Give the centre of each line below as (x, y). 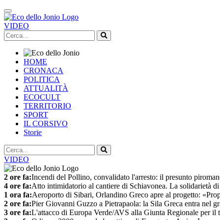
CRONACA (43, 70)
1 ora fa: (18, 195)
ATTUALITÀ (46, 88)
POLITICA (42, 79)
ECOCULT (42, 97)
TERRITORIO (47, 106)
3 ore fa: (18, 212)
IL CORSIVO (46, 124)
